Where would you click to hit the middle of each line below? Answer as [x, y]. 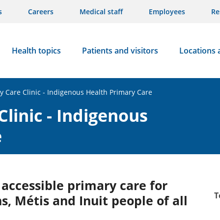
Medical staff [101, 12]
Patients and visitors [120, 51]
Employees [167, 12]
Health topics [36, 51]
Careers [41, 12]
